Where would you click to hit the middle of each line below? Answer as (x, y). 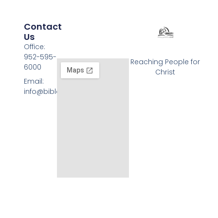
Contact (43, 27)
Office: (35, 47)
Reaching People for (165, 62)
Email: (34, 82)
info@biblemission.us (61, 92)
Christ (165, 72)
